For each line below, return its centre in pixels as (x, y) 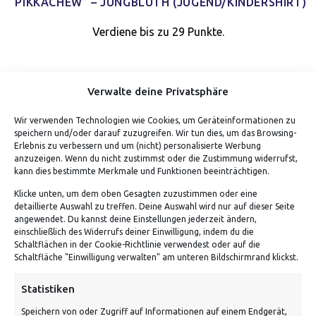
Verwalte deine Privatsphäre (158, 91)
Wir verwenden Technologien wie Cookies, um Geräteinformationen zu (155, 120)
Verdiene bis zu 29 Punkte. (158, 32)
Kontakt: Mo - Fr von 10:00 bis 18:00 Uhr (138, 294)
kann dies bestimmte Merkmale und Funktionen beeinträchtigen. (142, 171)
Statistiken (48, 289)
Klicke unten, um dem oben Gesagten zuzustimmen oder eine (136, 193)
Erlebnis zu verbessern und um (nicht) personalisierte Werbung (138, 146)
